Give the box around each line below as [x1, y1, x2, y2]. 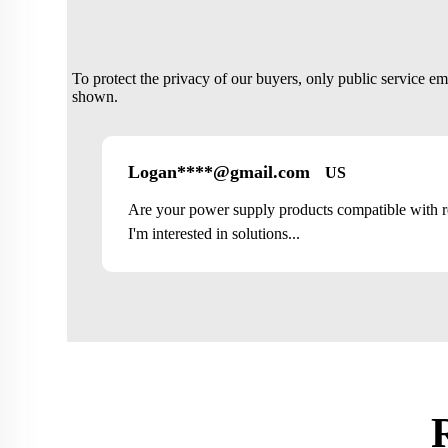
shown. [72, 87, 118, 105]
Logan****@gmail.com [128, 161, 310, 182]
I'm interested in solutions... [128, 224, 300, 242]
